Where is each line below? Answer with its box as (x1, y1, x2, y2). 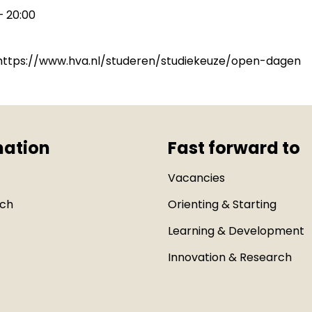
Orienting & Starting (168, 196, 277, 212)
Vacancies (168, 169, 226, 186)
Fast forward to (168, 136, 301, 159)
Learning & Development (168, 222, 305, 239)
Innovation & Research (168, 249, 292, 265)
